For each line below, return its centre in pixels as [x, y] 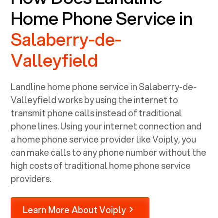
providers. [31, 178]
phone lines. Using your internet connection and [106, 126]
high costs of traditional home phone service [101, 165]
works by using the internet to [118, 100]
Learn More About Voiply [74, 209]
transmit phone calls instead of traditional [97, 113]
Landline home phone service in [75, 86]
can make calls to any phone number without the [109, 152]
